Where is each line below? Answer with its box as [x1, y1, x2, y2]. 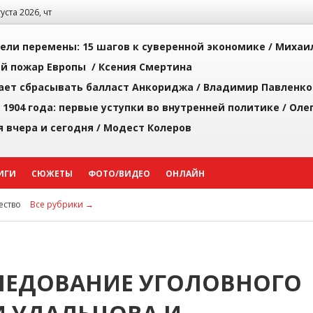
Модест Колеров [103, 121, 191, 134]
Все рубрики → [30, 198, 94, 210]
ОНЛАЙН [166, 168, 205, 180]
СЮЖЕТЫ [31, 168, 73, 180]
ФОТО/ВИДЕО [88, 168, 150, 180]
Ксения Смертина [99, 60, 192, 73]
